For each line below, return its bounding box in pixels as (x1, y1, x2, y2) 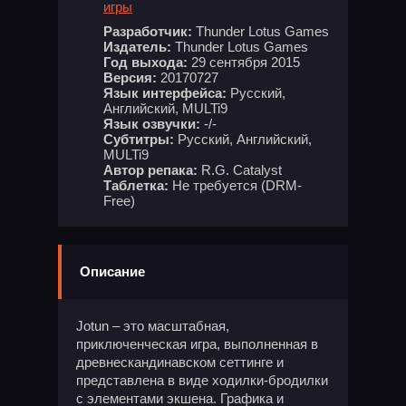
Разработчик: (103, 24, 192, 39)
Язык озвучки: (103, 116, 200, 131)
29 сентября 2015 (188, 54, 300, 70)
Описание (80, 264, 145, 279)
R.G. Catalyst (198, 162, 282, 178)
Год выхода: (103, 54, 188, 70)
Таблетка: (103, 178, 169, 193)
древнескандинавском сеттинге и (76, 354, 284, 370)
